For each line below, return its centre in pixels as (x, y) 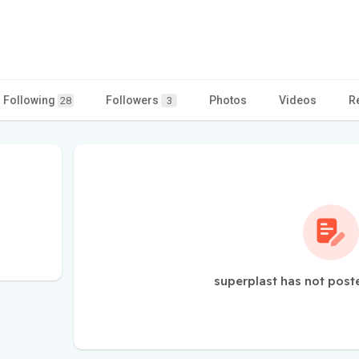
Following (30, 100)
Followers (133, 100)
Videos (298, 100)
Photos (228, 100)
